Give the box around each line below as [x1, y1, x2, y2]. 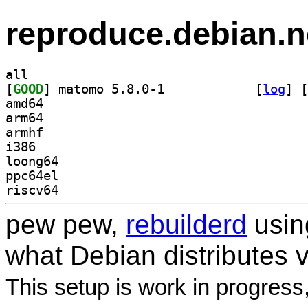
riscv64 [5, 182, 58, 197]
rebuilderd [126, 209, 247, 239]
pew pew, [5, 209, 126, 239]
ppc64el [5, 168, 58, 183]
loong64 [5, 153, 58, 168]
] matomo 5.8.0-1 [164, 81, 247, 96]
